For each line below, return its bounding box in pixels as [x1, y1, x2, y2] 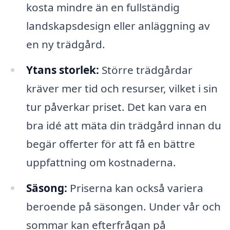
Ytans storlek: [26, 63, 99, 78]
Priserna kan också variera [67, 181, 203, 196]
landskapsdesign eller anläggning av [26, 18, 210, 33]
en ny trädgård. [26, 37, 105, 52]
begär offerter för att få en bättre [26, 137, 195, 151]
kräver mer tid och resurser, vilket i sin [26, 81, 218, 96]
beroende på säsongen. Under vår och [26, 199, 221, 214]
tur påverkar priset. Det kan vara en [26, 100, 207, 114]
